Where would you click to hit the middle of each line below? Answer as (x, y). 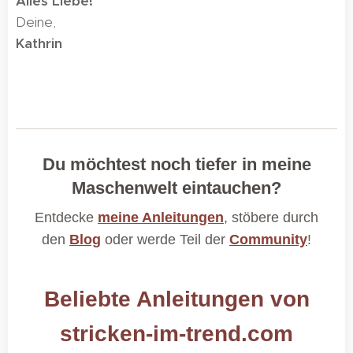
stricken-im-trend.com (176, 334)
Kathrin (39, 43)
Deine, (36, 22)
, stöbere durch (271, 217)
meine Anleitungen (161, 217)
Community (268, 240)
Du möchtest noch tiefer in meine (176, 164)
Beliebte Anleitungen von (176, 299)
